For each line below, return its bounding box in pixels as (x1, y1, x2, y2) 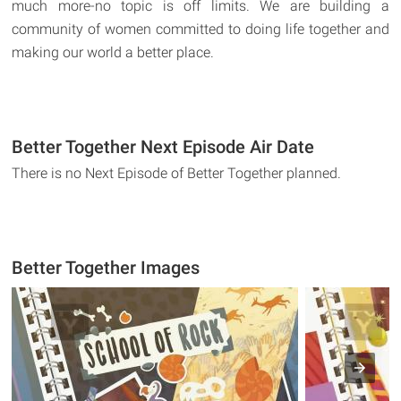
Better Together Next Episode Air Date (12, 136, 315, 158)
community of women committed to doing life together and (12, 21, 389, 38)
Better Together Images (12, 257, 200, 279)
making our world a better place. (12, 44, 215, 62)
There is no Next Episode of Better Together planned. (12, 165, 342, 183)
